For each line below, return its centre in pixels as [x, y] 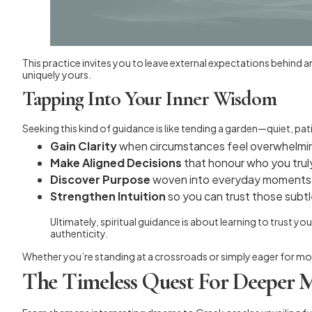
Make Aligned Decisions [116, 163]
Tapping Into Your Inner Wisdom [149, 99]
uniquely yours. [57, 75]
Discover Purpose [100, 179]
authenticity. [79, 233]
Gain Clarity [84, 146]
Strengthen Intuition [108, 196]
